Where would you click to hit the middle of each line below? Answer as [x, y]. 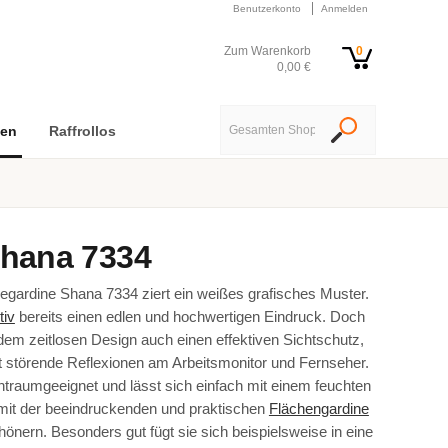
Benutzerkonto [267, 8]
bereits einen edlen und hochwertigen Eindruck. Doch [189, 316]
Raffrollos [82, 131]
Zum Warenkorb [267, 51]
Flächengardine [318, 408]
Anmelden [344, 8]
